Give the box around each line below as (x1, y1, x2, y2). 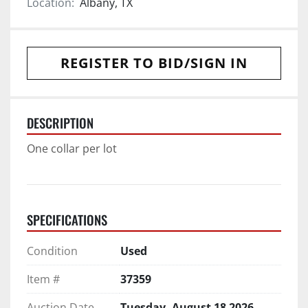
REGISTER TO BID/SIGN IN (60, 53, 247, 72)
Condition (27, 243, 78, 258)
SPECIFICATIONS (27, 210, 107, 229)
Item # (27, 271, 60, 287)
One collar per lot (27, 140, 117, 156)
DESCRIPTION (27, 113, 93, 132)
